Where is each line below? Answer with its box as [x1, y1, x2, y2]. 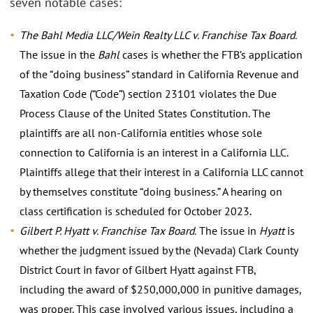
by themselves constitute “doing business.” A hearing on [20, 184, 282, 198]
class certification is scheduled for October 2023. [20, 203, 252, 218]
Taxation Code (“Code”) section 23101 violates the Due [20, 86, 277, 101]
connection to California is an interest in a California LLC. [20, 145, 288, 159]
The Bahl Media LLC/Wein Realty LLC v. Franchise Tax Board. [20, 27, 297, 42]
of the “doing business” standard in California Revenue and [20, 66, 299, 81]
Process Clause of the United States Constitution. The [20, 105, 270, 120]
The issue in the [20, 47, 98, 61]
